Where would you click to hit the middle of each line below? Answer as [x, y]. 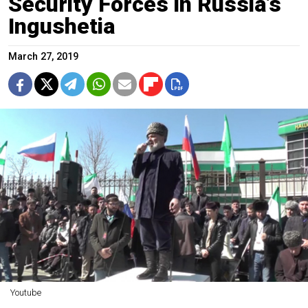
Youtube [25, 292]
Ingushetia [62, 26]
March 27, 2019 [43, 56]
